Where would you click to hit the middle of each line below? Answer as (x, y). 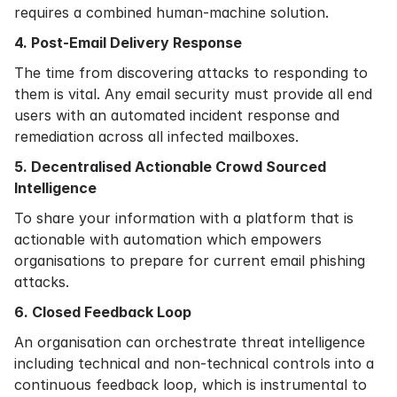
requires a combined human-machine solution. (171, 12)
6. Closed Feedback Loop (103, 312)
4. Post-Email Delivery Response (128, 43)
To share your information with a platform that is (184, 218)
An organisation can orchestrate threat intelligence (190, 342)
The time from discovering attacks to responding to (191, 73)
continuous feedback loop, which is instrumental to (191, 385)
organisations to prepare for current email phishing (190, 261)
